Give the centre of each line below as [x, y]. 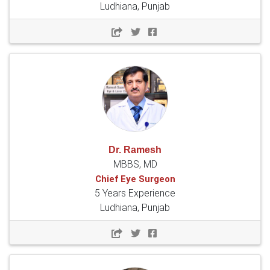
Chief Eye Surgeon [135, 179]
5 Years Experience [135, 193]
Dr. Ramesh [135, 150]
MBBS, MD [135, 165]
